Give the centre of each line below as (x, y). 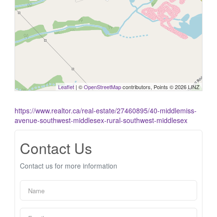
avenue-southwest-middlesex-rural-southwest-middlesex (101, 120)
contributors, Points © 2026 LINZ (160, 87)
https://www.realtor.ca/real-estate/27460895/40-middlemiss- (106, 110)
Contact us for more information (69, 166)
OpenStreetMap (102, 87)
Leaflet (66, 87)
